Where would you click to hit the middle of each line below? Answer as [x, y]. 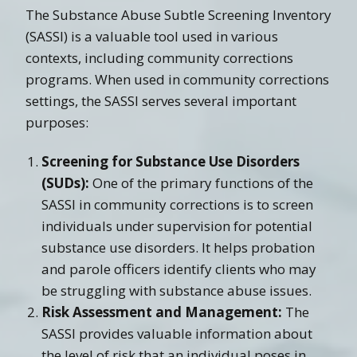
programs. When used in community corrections [177, 79]
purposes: [57, 122]
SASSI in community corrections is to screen [177, 204]
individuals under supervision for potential [177, 226]
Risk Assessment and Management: [162, 312]
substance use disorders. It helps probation [178, 247]
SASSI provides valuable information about [177, 333]
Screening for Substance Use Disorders [171, 161]
